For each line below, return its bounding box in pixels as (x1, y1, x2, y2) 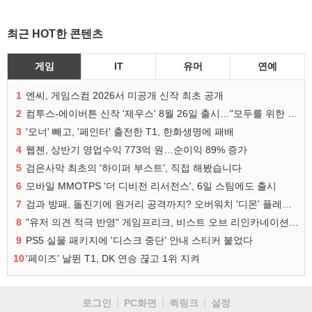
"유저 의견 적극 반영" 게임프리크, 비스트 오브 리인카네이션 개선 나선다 (289, 217, 299, 228)
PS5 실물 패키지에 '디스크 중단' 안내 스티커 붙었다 (26, 235, 253, 246)
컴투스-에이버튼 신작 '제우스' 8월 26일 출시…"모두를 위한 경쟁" (288, 108, 297, 119)
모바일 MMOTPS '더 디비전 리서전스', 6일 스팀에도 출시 (26, 180, 276, 192)
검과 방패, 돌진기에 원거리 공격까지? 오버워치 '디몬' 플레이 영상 (282, 198, 292, 210)
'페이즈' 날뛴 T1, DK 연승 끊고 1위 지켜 (26, 253, 200, 264)
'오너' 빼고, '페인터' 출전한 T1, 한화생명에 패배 (26, 126, 234, 137)
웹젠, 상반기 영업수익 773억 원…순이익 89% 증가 (26, 144, 247, 155)
